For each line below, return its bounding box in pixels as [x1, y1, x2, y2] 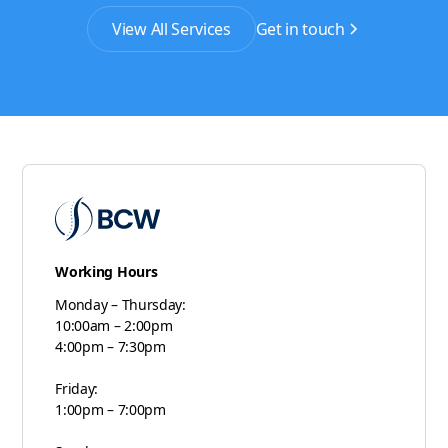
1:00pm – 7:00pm [55, 400, 166, 420]
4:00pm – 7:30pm [55, 337, 166, 357]
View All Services [112, 18, 231, 41]
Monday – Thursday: [55, 295, 186, 315]
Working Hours [55, 262, 158, 282]
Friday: [55, 379, 99, 399]
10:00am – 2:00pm [55, 316, 173, 336]
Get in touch [255, 18, 345, 41]
